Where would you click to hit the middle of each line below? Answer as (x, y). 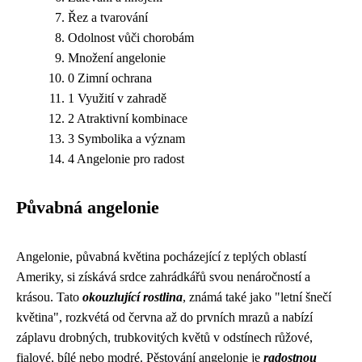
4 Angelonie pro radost (126, 159)
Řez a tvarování (108, 17)
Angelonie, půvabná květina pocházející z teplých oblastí (161, 257)
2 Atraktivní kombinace (128, 118)
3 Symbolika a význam (126, 139)
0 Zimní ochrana (110, 78)
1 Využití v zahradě (117, 98)
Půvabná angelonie (88, 208)
